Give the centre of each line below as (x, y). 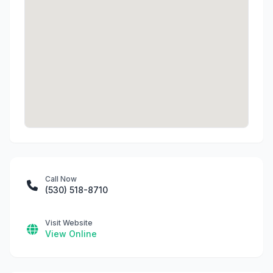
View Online (71, 234)
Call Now (61, 179)
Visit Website (69, 223)
